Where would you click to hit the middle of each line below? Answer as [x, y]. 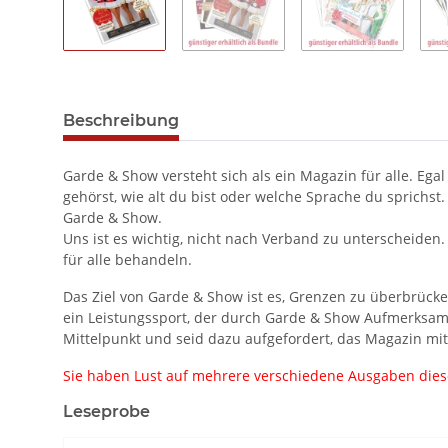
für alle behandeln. [127, 260]
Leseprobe [106, 412]
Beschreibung [121, 121]
